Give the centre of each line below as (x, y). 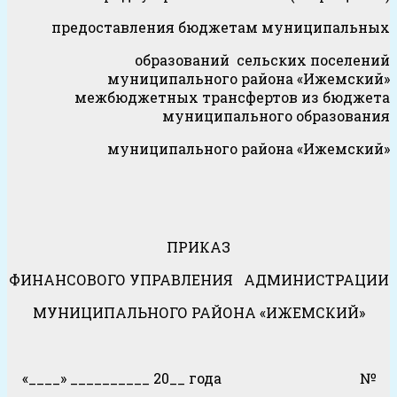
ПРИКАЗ (198, 247)
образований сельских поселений (262, 60)
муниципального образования (276, 116)
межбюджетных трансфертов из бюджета (232, 97)
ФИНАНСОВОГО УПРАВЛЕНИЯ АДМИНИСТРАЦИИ (198, 280)
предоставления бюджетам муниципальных (221, 27)
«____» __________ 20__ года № (198, 378)
